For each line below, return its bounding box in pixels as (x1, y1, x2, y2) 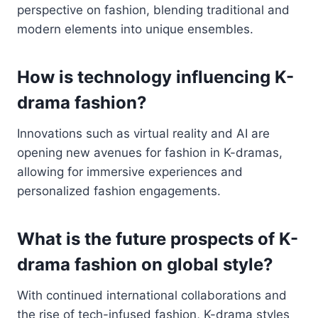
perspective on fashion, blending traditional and (17, 2, 290, 17)
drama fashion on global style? (17, 253, 273, 275)
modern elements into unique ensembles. (17, 21, 253, 36)
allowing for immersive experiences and (17, 164, 243, 179)
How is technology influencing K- (17, 66, 294, 87)
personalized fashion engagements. (17, 183, 221, 198)
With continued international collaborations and (17, 287, 287, 302)
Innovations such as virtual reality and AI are (17, 126, 270, 141)
